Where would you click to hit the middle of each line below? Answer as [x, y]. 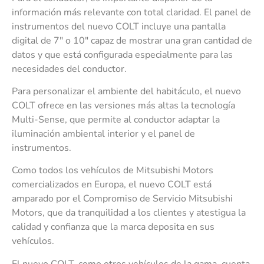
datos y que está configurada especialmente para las [122, 55]
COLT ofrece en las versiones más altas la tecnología [123, 105]
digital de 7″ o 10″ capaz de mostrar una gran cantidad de [132, 40]
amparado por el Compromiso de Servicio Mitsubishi [122, 199]
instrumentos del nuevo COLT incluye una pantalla [119, 26]
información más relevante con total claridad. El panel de [131, 12]
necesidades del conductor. [69, 69]
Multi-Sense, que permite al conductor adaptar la [116, 119]
